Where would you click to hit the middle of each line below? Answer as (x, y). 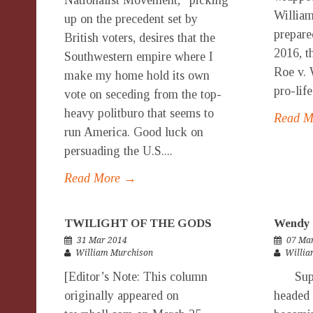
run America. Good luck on (134, 132)
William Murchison (114, 253)
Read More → (100, 178)
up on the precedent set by (131, 19)
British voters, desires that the (140, 38)
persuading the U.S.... (118, 151)
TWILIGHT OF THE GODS (138, 223)
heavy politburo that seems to (139, 113)
